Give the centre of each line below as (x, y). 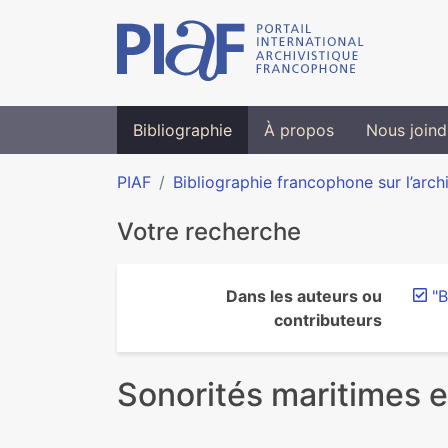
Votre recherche (209, 231)
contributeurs (328, 320)
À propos (299, 130)
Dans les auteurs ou (304, 296)
